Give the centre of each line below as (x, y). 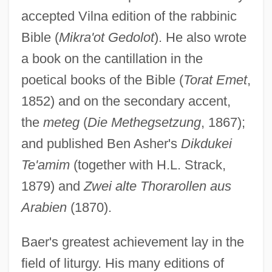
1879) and (52, 186)
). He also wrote (200, 37)
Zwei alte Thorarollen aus (157, 186)
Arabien (44, 207)
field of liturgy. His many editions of (122, 263)
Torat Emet (215, 80)
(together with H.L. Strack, (148, 165)
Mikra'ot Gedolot (106, 37)
